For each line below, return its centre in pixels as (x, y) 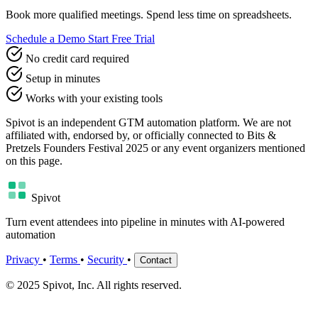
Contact (156, 260)
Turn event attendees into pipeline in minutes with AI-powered (145, 221)
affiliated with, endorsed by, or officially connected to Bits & (141, 135)
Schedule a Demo (47, 38)
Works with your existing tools (94, 98)
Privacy (24, 259)
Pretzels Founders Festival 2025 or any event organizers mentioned (155, 148)
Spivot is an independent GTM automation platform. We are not (148, 122)
